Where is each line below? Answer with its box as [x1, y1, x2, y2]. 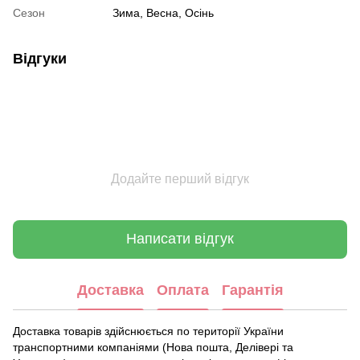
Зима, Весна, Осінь [112, 6, 214, 19]
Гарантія [221, 282, 284, 299]
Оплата [156, 282, 209, 299]
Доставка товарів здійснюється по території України [13, 324, 284, 337]
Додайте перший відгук [111, 171, 249, 186]
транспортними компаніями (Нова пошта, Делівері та [13, 340, 293, 354]
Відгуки [13, 50, 67, 67]
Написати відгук [126, 231, 234, 247]
